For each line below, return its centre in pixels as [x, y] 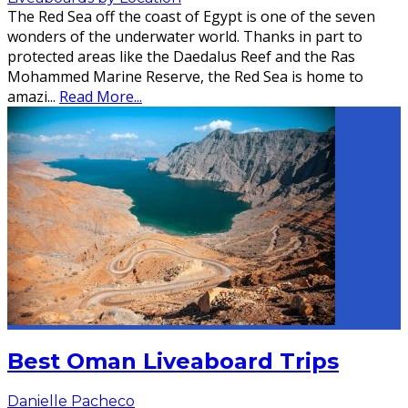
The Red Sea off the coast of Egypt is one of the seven [191, 17]
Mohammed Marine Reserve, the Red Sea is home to [185, 77]
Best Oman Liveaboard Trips [173, 362]
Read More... [101, 97]
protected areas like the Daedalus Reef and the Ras [181, 57]
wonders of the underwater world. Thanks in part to [185, 37]
